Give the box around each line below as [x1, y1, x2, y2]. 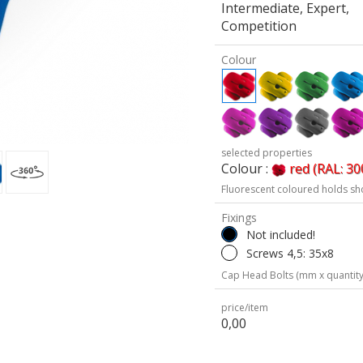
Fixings [221, 210, 258, 225]
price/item [221, 301, 269, 314]
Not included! [246, 227, 316, 242]
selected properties [221, 146, 313, 160]
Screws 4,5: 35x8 [246, 246, 335, 261]
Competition [221, 17, 297, 35]
